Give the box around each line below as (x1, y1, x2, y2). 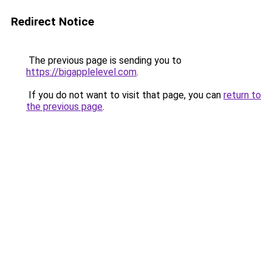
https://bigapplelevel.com (26, 66, 137, 78)
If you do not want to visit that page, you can (26, 89, 223, 101)
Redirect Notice (11, 15, 94, 29)
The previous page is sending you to (26, 55, 182, 66)
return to (223, 89, 261, 101)
